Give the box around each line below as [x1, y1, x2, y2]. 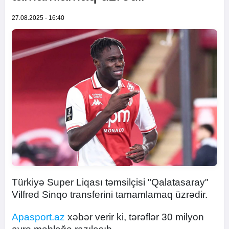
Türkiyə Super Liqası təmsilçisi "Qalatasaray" [12, 177, 209, 188]
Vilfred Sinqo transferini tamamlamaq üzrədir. [12, 189, 208, 200]
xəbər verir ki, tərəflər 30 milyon [65, 212, 204, 222]
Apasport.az [12, 212, 65, 222]
